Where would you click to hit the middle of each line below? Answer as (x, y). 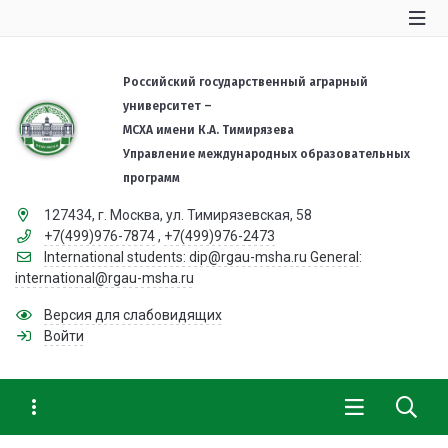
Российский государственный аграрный (246, 82)
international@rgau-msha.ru (104, 278)
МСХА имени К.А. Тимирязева (209, 130)
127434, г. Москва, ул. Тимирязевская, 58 (177, 215)
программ (152, 178)
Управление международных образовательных (267, 154)
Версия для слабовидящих (132, 315)
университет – (168, 106)
